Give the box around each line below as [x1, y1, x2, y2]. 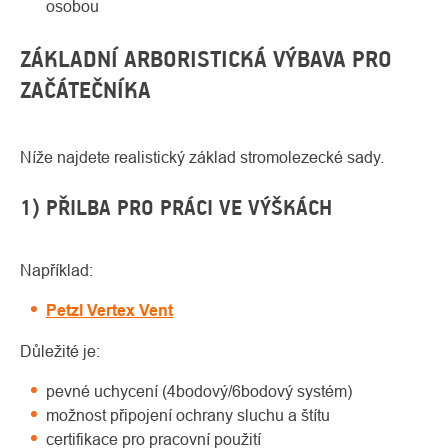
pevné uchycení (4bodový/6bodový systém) [46, 382, 352, 401]
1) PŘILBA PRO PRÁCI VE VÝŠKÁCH [20, 195, 332, 221]
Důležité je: [20, 342, 100, 361]
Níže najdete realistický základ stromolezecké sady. [20, 148, 384, 167]
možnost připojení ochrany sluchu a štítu [46, 406, 330, 425]
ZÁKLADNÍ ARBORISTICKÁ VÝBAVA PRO [20, 45, 392, 74]
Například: [20, 261, 93, 280]
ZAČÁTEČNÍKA [20, 76, 151, 105]
